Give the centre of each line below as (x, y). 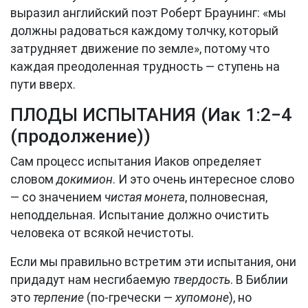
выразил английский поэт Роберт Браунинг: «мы (148, 13)
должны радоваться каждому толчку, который (144, 31)
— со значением (57, 197)
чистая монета (145, 197)
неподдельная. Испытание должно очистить (140, 215)
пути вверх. (43, 85)
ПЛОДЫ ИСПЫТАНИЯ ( (109, 115)
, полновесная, (226, 197)
